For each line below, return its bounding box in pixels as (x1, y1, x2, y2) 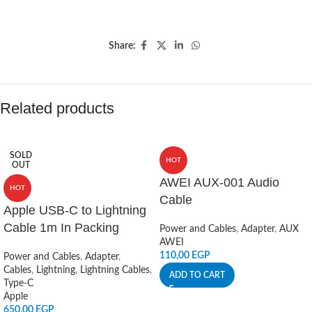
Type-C (3, 279, 33, 288)
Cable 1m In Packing (3, 221, 119, 235)
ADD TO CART (169, 271, 225, 279)
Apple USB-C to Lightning (3, 203, 146, 217)
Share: (108, 41, 136, 51)
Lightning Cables (80, 265, 150, 275)
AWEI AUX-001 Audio (159, 175, 279, 189)
